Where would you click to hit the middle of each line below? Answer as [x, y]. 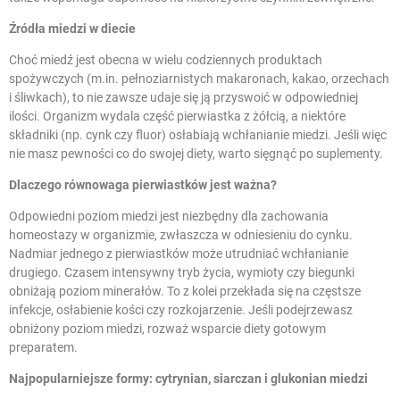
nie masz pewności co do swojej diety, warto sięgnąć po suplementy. [196, 154]
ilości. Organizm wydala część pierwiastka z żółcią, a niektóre [177, 117]
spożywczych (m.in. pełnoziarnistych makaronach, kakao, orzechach [199, 79]
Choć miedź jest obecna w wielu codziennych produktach [166, 60]
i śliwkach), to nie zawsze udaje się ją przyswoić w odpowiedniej [183, 98]
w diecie [111, 29]
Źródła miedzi [48, 29]
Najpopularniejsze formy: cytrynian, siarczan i [140, 379]
